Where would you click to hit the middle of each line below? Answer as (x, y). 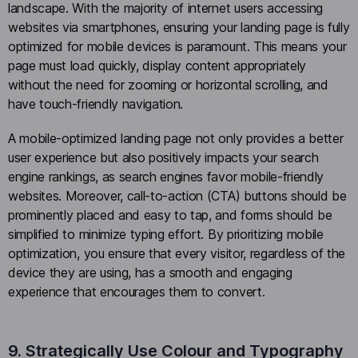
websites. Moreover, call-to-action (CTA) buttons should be (177, 195)
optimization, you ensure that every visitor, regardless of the (177, 253)
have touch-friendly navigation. (97, 103)
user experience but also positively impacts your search (163, 157)
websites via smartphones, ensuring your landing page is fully (179, 27)
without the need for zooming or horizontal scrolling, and (168, 84)
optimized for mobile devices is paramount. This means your (177, 46)
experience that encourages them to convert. (137, 291)
